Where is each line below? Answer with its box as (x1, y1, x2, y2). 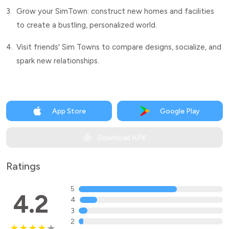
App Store (52, 106, 86, 116)
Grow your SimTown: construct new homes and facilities (16, 7, 214, 16)
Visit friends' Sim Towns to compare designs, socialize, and (16, 42, 221, 52)
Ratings (6, 160, 40, 172)
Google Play (159, 106, 200, 116)
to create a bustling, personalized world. (16, 20, 157, 30)
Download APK (97, 133, 146, 142)
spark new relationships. (16, 56, 99, 65)
